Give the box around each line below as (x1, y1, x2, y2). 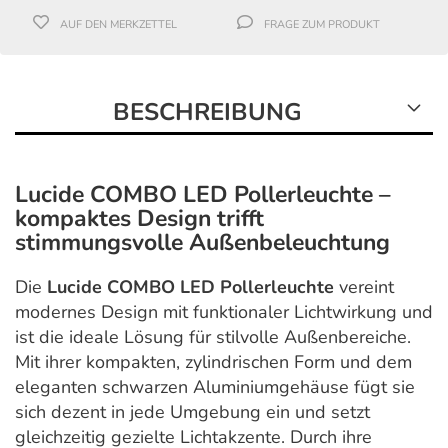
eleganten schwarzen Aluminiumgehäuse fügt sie (15, 375, 415, 400)
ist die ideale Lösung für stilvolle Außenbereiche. (15, 325, 411, 350)
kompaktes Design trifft (15, 203, 264, 235)
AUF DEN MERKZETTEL (60, 17, 178, 33)
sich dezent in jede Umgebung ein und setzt (15, 400, 370, 425)
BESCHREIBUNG (113, 96, 302, 129)
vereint (334, 275, 394, 300)
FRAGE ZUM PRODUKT (264, 17, 381, 33)
